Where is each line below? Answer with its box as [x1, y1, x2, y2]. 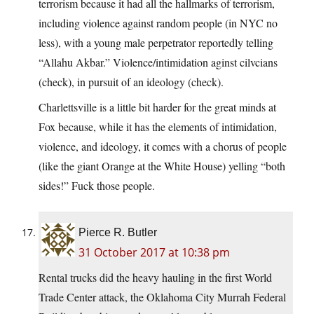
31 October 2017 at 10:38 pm [78, 245, 230, 261]
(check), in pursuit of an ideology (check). [39, 74, 224, 90]
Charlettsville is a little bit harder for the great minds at [39, 100, 276, 115]
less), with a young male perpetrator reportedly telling [39, 35, 273, 50]
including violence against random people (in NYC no [39, 15, 278, 31]
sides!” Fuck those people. [39, 178, 155, 193]
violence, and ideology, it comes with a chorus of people [39, 139, 287, 154]
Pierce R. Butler [78, 226, 157, 239]
